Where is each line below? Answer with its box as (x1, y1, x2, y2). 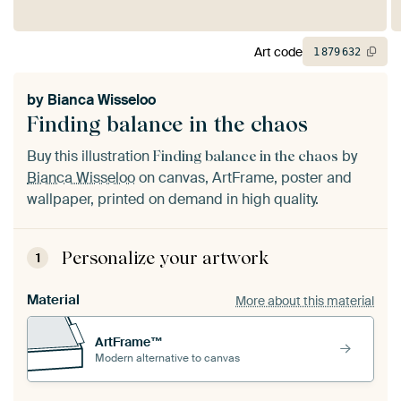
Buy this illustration (27, 147, 153, 166)
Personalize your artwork (62, 247, 269, 269)
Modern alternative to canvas (95, 350, 240, 365)
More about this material (235, 292, 374, 309)
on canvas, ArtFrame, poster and (135, 168, 352, 188)
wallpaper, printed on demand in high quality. (27, 190, 319, 209)
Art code (254, 43, 303, 60)
